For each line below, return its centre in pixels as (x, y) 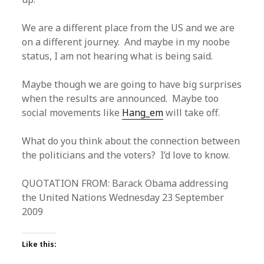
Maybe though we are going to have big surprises (132, 84)
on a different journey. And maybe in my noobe (126, 42)
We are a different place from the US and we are (128, 28)
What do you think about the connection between (131, 141)
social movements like (72, 113)
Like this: (39, 244)
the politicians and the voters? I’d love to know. (126, 155)
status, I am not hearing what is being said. (118, 56)
